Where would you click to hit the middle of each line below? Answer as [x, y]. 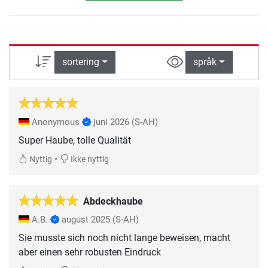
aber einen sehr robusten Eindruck [90, 252]
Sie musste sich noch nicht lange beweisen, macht [124, 237]
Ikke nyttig [89, 159]
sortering [81, 62]
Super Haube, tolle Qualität [75, 140]
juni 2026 [111, 122]
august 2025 [86, 219]
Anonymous [56, 122]
